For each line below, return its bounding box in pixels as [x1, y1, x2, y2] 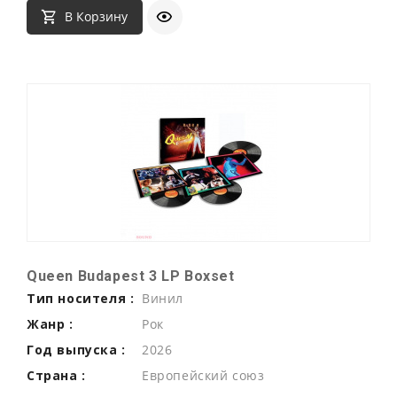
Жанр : [27, 315, 74, 332]
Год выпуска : [27, 340, 126, 358]
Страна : [27, 366, 86, 384]
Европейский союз [142, 366, 265, 384]
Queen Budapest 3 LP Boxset [27, 267, 235, 284]
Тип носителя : [27, 289, 135, 307]
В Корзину [64, 8, 128, 26]
